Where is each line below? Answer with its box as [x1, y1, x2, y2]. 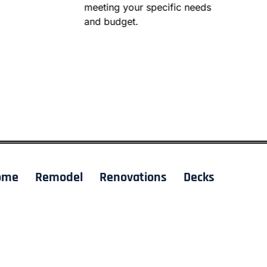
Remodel [35, 169, 83, 187]
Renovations [100, 169, 167, 187]
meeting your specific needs [85, 1, 212, 14]
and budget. [85, 15, 139, 28]
